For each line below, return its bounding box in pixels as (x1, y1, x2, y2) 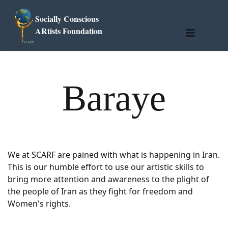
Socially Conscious (35, 13, 99, 24)
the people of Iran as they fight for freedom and (8, 186, 193, 197)
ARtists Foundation (35, 25, 102, 37)
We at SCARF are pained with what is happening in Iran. (8, 149, 220, 160)
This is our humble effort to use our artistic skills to (8, 161, 204, 173)
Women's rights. (8, 198, 71, 209)
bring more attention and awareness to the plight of (8, 174, 209, 185)
